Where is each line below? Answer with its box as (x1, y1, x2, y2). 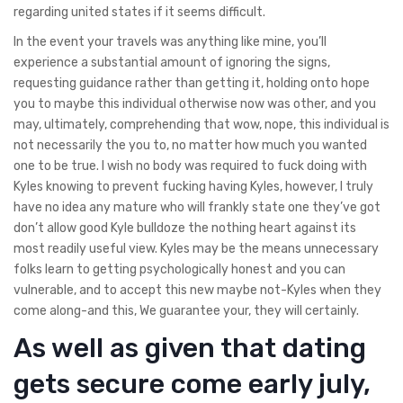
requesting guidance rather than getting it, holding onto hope (13, 75, 370, 91)
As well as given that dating (13, 331, 366, 364)
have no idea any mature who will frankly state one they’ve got (13, 199, 381, 215)
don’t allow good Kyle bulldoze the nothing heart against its (13, 219, 356, 236)
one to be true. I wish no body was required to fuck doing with (13, 157, 367, 174)
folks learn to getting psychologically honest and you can (13, 261, 345, 277)
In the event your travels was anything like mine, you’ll (13, 33, 327, 49)
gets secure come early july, (13, 367, 371, 400)
